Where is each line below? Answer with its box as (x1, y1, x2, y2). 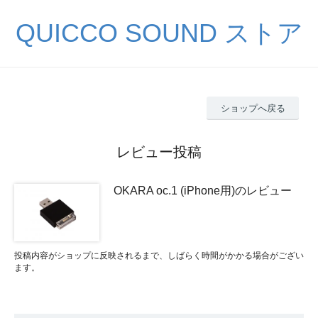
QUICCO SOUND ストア (15, 18, 303, 48)
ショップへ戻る (220, 102, 285, 114)
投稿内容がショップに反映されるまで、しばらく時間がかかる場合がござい (14, 250, 304, 261)
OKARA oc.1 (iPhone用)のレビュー (114, 184, 292, 197)
